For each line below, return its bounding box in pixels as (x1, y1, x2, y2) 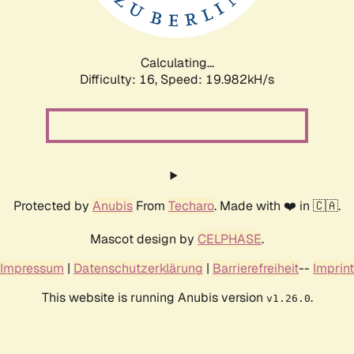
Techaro (168, 197, 214, 214)
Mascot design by (90, 230, 198, 247)
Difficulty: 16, (80, 70, 160, 88)
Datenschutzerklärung (73, 259, 203, 277)
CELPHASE (198, 230, 262, 247)
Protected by (13, 197, 92, 214)
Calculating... (140, 54, 214, 71)
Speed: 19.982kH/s (160, 70, 274, 88)
